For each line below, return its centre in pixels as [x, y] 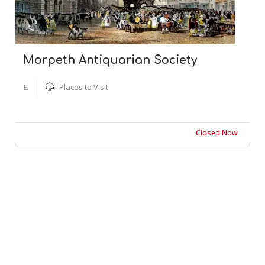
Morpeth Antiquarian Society [110, 60]
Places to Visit [84, 87]
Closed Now [217, 132]
